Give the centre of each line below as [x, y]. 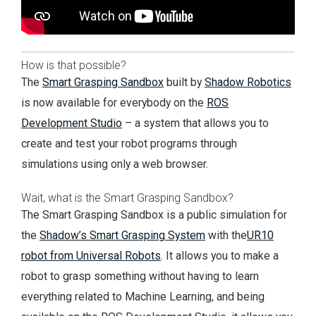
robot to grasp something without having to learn [140, 276]
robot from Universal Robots [91, 255]
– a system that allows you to [195, 123]
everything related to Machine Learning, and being [143, 296]
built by [184, 83]
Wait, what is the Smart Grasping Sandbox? [127, 197]
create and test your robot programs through [129, 144]
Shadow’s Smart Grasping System [122, 235]
